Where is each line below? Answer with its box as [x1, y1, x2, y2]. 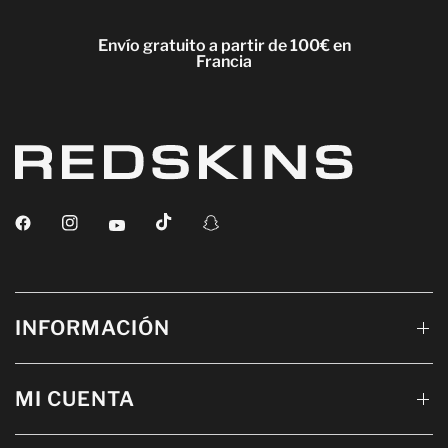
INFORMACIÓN [15, 316, 170, 341]
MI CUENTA [15, 387, 135, 412]
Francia [196, 51, 252, 71]
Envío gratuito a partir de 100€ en [97, 35, 351, 55]
